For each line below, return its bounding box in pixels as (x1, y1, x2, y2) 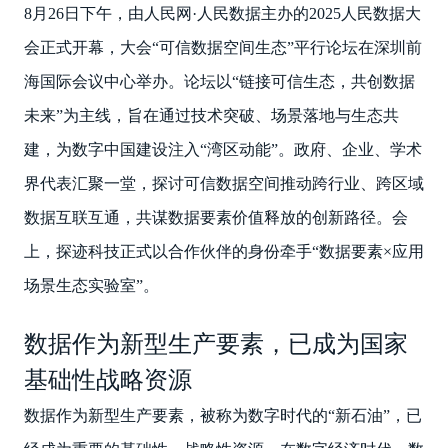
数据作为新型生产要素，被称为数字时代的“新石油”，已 (23, 407, 422, 425)
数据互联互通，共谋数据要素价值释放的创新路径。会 (23, 209, 408, 227)
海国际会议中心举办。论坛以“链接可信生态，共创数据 (23, 73, 415, 91)
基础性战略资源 (23, 367, 192, 394)
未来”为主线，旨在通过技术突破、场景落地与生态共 (23, 107, 399, 125)
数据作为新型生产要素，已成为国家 (23, 331, 408, 358)
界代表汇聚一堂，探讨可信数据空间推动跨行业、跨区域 (23, 175, 424, 193)
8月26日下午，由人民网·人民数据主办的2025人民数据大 (23, 5, 421, 23)
